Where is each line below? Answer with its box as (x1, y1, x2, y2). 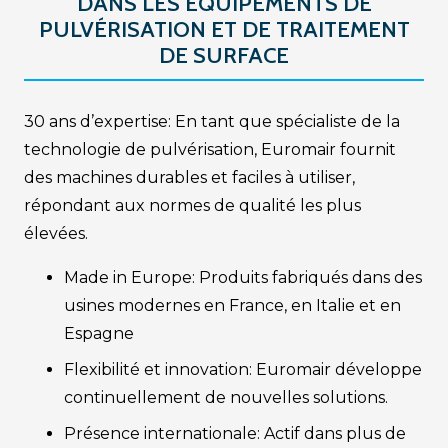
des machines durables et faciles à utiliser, (24, 168, 355, 188)
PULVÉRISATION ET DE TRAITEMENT (38, 16, 410, 44)
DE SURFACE (159, 42, 289, 70)
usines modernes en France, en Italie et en (64, 296, 401, 316)
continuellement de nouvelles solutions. (64, 388, 388, 408)
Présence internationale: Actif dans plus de (64, 424, 406, 444)
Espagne (64, 324, 134, 344)
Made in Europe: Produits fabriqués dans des (64, 268, 422, 288)
